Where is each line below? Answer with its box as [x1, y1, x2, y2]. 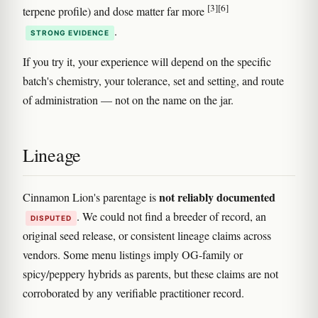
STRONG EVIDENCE [31, 28, 109, 37]
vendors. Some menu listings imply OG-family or [23, 246, 243, 262]
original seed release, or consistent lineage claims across [23, 227, 271, 243]
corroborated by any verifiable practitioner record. [23, 285, 244, 300]
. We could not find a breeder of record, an [77, 208, 266, 224]
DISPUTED [31, 213, 72, 222]
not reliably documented [159, 188, 275, 205]
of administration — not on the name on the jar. [23, 92, 234, 107]
